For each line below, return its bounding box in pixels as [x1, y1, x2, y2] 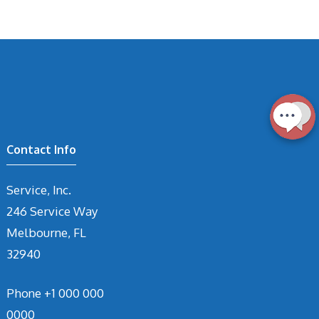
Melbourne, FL [6, 224, 87, 240]
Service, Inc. [6, 182, 72, 197]
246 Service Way [6, 203, 98, 219]
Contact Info [6, 142, 77, 157]
